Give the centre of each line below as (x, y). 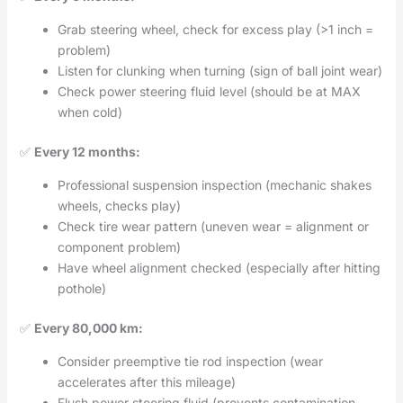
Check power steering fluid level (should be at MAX (209, 92)
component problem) (119, 247)
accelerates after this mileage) (146, 382)
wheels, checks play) (119, 206)
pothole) (81, 289)
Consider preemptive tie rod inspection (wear (190, 362)
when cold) (90, 112)
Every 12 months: (87, 152)
